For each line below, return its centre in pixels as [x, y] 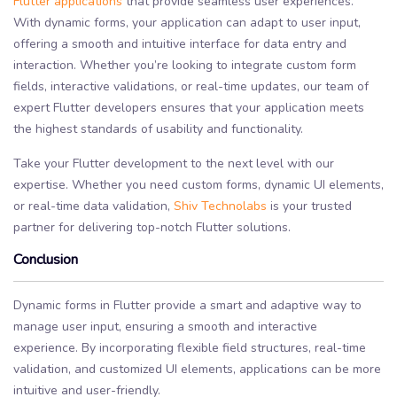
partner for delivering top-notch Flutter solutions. [152, 227]
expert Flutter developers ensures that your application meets [189, 107]
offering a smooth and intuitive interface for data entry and [180, 43]
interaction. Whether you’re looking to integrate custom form [185, 65]
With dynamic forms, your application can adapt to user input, [187, 22]
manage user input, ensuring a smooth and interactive [165, 327]
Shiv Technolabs [220, 206]
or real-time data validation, [93, 206]
